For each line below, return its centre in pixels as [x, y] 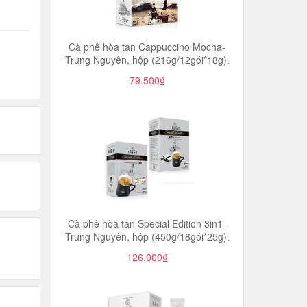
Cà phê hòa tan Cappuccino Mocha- [147, 47]
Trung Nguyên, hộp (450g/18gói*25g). [147, 236]
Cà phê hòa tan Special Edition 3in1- [147, 223]
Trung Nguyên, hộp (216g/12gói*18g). [147, 60]
